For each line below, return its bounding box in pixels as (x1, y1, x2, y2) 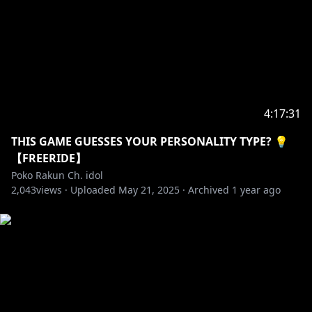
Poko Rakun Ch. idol (11, 169, 103, 182)
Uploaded (70, 183, 116, 196)
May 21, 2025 (118, 183, 180, 196)
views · (36, 183, 68, 196)
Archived (188, 183, 229, 196)
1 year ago (232, 183, 281, 196)
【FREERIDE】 (11, 150, 86, 166)
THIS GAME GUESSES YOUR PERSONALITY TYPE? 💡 (11, 134, 288, 149)
